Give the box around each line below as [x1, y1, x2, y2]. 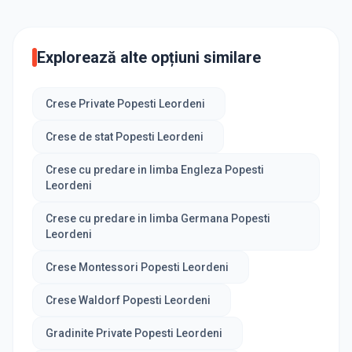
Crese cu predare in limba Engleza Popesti [46, 163, 264, 177]
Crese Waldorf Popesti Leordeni [46, 294, 211, 307]
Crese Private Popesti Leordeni [46, 97, 205, 111]
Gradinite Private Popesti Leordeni [46, 327, 222, 340]
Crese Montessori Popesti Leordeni [46, 261, 229, 274]
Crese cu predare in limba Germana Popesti [46, 212, 270, 225]
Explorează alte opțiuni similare [37, 48, 261, 68]
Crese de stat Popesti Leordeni [46, 130, 203, 144]
